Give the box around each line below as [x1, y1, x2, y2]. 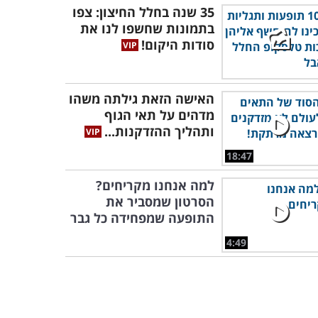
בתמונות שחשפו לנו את [80, 20, 214, 37]
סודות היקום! [141, 36, 214, 53]
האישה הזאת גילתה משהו [69, 90, 214, 107]
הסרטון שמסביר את [106, 193, 214, 210]
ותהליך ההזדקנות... [104, 123, 214, 140]
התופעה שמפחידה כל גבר [70, 209, 214, 226]
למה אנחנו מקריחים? [96, 177, 214, 194]
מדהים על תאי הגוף [104, 106, 214, 124]
